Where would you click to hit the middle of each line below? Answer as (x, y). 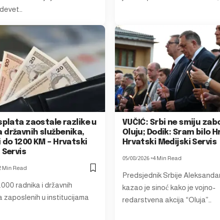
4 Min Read (167, 158)
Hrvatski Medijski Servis (169, 142)
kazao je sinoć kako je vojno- (169, 187)
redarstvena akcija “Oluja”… (167, 199)
